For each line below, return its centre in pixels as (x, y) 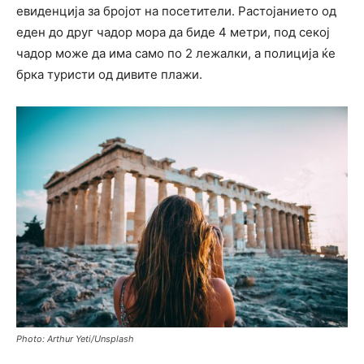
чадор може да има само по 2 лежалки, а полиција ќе (176, 54)
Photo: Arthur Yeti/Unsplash (75, 339)
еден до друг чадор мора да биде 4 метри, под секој (173, 32)
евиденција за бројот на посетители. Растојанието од (176, 11)
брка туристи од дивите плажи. (109, 75)
